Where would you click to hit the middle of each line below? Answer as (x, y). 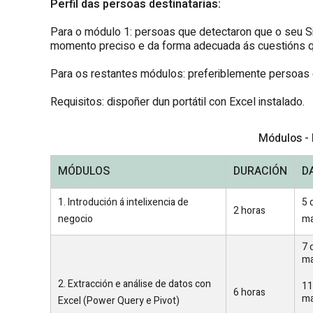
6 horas (249, 292)
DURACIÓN (260, 171)
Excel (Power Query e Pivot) (119, 300)
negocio (75, 219)
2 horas (249, 210)
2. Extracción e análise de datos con (134, 284)
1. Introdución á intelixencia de (123, 202)
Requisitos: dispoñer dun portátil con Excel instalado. (177, 102)
